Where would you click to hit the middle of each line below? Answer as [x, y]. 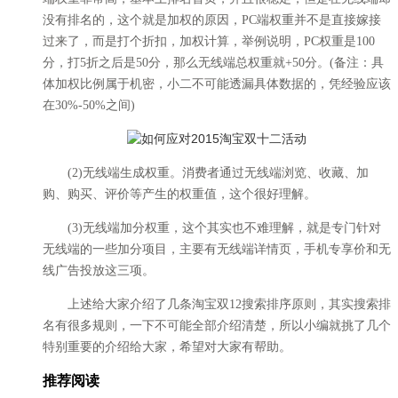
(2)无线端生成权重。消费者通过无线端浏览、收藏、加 [206, 172]
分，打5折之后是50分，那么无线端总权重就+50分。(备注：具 [213, 62]
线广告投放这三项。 [99, 270]
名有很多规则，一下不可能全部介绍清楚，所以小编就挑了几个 [217, 325]
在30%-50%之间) [89, 105]
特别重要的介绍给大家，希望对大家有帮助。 [167, 346]
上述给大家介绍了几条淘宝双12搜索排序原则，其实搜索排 [217, 304]
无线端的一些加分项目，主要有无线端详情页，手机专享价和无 [217, 249]
